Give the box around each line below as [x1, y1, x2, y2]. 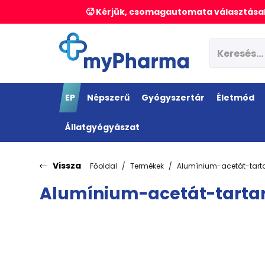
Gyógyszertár [141, 92, 205, 104]
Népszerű [87, 92, 130, 104]
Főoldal [90, 160, 117, 171]
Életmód [216, 92, 254, 104]
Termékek [130, 160, 164, 171]
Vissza [53, 160, 81, 172]
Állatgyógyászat [65, 121, 140, 133]
